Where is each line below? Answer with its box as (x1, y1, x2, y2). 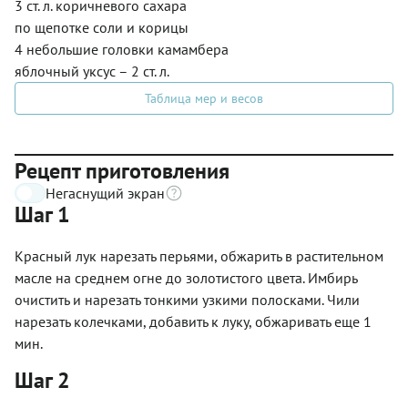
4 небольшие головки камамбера (15, 39, 229, 58)
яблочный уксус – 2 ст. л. (15, 61, 169, 80)
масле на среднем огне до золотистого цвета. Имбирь (15, 268, 357, 287)
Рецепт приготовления (15, 156, 229, 185)
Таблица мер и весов (145, 89, 263, 107)
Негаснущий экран (46, 183, 165, 202)
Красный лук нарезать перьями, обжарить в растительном (15, 246, 383, 265)
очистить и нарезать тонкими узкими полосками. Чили (15, 290, 360, 309)
